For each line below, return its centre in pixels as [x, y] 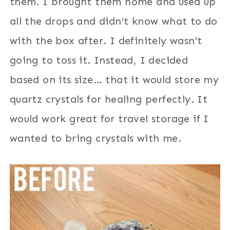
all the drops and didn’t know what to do [113, 21]
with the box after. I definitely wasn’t [106, 40]
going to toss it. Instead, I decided [99, 60]
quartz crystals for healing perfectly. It [109, 99]
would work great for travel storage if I [109, 118]
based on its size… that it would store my [114, 79]
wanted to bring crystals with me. [95, 138]
